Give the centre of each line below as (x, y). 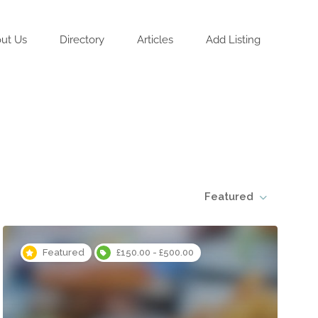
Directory (82, 40)
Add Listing (233, 40)
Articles (155, 40)
